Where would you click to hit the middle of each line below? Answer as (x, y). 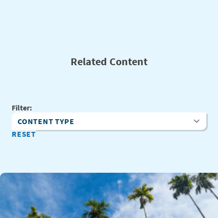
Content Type (33, 126)
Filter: (22, 108)
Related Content (109, 62)
